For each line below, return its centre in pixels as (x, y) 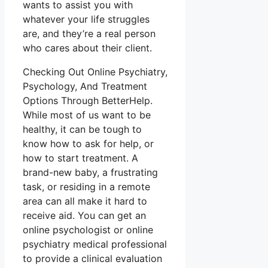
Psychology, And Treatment (85, 86)
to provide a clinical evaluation (92, 259)
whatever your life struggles (86, 19)
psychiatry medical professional (95, 244)
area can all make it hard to (85, 201)
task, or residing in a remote (86, 187)
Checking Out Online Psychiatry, (95, 72)
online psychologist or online (88, 230)
